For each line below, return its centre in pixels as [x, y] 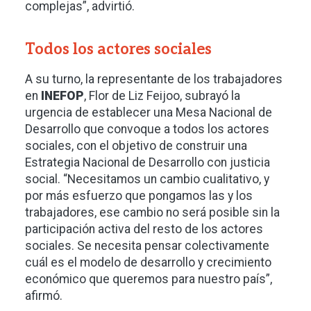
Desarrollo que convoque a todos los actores [147, 129]
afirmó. [44, 295]
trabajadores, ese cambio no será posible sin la [152, 212]
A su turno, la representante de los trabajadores [154, 79]
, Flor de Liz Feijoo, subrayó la [162, 95]
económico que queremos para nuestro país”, [149, 279]
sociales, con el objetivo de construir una [136, 145]
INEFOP [62, 95]
